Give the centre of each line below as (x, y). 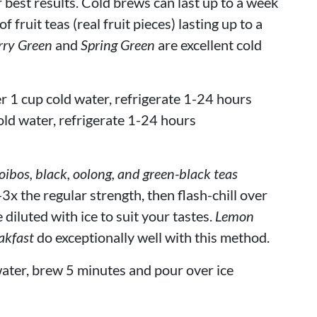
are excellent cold (208, 44)
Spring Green (118, 44)
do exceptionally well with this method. (152, 237)
